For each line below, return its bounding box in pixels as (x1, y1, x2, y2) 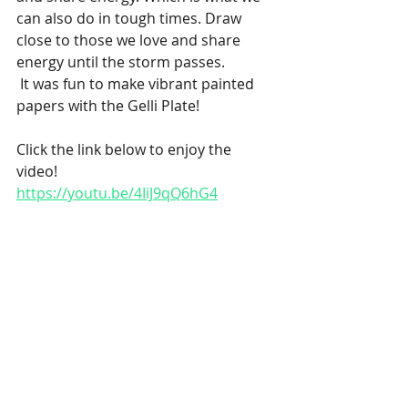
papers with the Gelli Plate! (16, 95, 199, 116)
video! (16, 160, 57, 181)
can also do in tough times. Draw (16, 7, 245, 28)
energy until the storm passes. (16, 51, 225, 72)
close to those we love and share (16, 29, 244, 50)
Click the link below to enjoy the (16, 138, 235, 159)
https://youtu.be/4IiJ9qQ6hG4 (16, 182, 218, 203)
